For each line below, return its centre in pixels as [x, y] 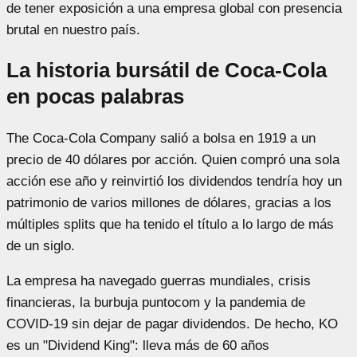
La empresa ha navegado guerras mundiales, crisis [159, 280]
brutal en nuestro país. [73, 29]
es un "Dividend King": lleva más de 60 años [138, 345]
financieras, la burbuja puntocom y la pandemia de [156, 302]
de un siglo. [41, 245]
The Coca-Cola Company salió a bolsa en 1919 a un [161, 138]
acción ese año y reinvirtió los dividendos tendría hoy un [174, 181]
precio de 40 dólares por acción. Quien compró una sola [173, 159]
